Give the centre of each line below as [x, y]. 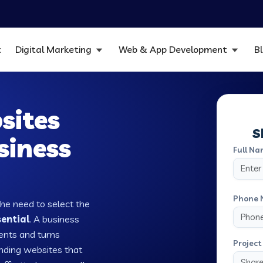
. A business [54, 219]
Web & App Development [174, 49]
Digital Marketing [54, 49]
